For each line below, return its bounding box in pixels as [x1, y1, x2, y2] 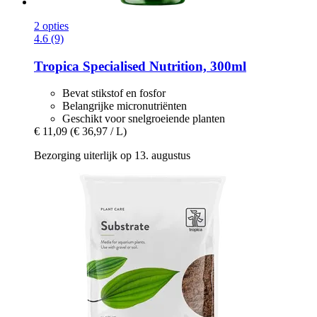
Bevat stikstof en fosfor [62, 87, 166, 100]
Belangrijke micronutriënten [62, 100, 187, 113]
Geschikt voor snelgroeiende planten [62, 113, 225, 125]
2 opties [34, 19, 69, 32]
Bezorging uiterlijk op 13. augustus [34, 149, 190, 162]
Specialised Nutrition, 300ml [79, 58, 246, 74]
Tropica [34, 58, 79, 74]
